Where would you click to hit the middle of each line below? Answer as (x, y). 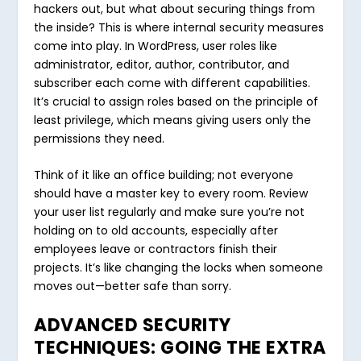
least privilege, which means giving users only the (173, 120)
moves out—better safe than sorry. (133, 286)
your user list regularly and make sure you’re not (170, 212)
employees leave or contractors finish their (156, 249)
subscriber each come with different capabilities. (172, 83)
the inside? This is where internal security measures (179, 27)
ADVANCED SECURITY (133, 325)
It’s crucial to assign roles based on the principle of (176, 101)
